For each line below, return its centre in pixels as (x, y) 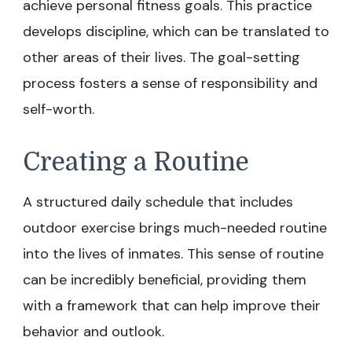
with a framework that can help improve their (172, 306)
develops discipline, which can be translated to (176, 31)
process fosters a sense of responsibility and (170, 83)
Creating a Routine (136, 162)
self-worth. (59, 109)
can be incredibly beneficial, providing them (165, 280)
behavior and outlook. (93, 332)
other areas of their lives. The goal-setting (161, 57)
